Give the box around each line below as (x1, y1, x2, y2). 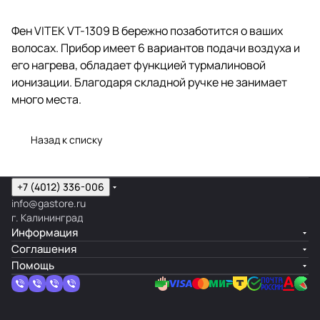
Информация (11, 225, 78, 240)
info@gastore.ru (11, 196, 86, 210)
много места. (11, 91, 81, 107)
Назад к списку (31, 132, 102, 146)
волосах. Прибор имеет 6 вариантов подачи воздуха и (11, 39, 300, 56)
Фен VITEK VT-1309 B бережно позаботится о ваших (11, 22, 283, 39)
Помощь (11, 258, 54, 273)
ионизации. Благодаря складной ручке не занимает (11, 74, 287, 90)
